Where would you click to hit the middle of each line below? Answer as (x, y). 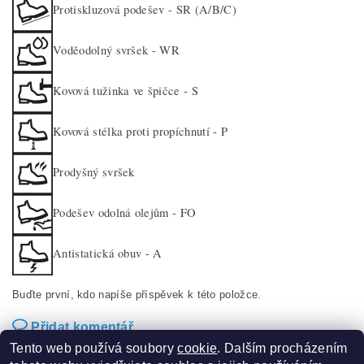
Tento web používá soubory (94, 348)
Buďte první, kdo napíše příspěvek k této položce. (137, 294)
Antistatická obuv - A (108, 253)
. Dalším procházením (282, 348)
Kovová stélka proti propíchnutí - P (141, 132)
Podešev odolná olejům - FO (125, 213)
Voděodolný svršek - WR (117, 50)
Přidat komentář (82, 327)
